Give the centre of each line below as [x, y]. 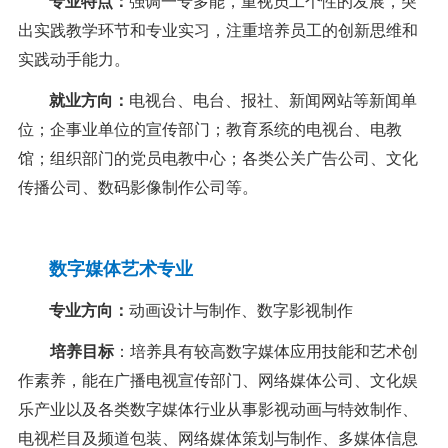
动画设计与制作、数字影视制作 [240, 311]
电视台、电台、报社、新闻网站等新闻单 [272, 101]
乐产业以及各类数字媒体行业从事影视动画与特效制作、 [217, 410]
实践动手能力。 [73, 60]
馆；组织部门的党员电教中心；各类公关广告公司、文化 [217, 159]
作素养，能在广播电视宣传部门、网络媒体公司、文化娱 [217, 381]
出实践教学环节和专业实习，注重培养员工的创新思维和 [217, 31]
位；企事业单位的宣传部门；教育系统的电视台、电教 [209, 130]
